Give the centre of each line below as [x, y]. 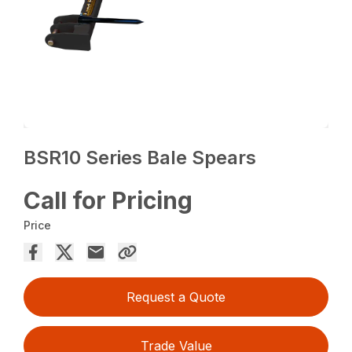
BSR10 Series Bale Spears [140, 158]
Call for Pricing [108, 201]
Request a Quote [176, 297]
